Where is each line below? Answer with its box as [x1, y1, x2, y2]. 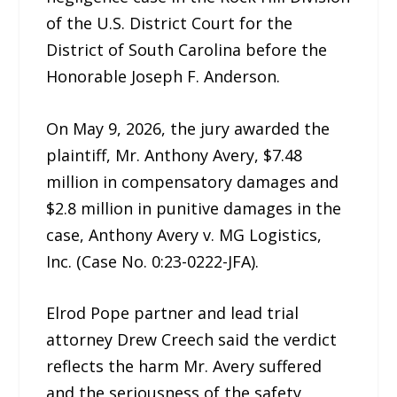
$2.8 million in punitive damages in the [46, 197, 342, 219]
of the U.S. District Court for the [46, 12, 293, 34]
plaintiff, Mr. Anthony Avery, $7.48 [46, 144, 303, 166]
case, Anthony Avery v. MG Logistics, [46, 223, 323, 245]
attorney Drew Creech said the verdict [46, 329, 338, 351]
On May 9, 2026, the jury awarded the [46, 117, 331, 139]
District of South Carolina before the [46, 38, 328, 60]
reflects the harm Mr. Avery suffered [46, 355, 323, 378]
